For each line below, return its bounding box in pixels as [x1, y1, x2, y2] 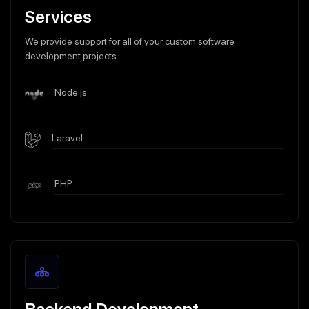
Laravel [52, 132, 83, 143]
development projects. [25, 50, 119, 61]
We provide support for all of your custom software [25, 36, 235, 47]
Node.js [54, 87, 87, 98]
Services [25, 6, 92, 27]
